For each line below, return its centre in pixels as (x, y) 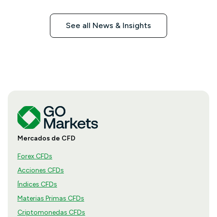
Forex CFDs (35, 156)
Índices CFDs (37, 185)
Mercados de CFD (46, 139)
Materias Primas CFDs (51, 199)
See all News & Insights (108, 26)
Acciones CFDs (40, 170)
